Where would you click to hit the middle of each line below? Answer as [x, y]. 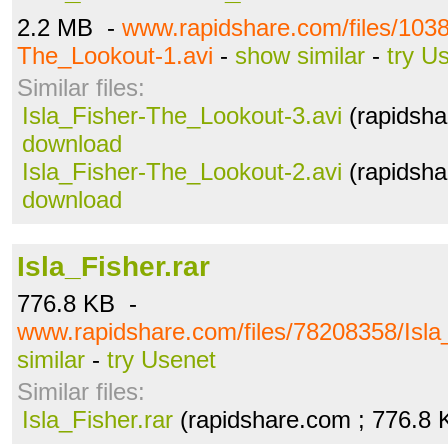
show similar [300, 55]
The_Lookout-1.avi [115, 55]
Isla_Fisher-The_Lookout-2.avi [182, 171]
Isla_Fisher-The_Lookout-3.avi [182, 115]
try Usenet [161, 359]
